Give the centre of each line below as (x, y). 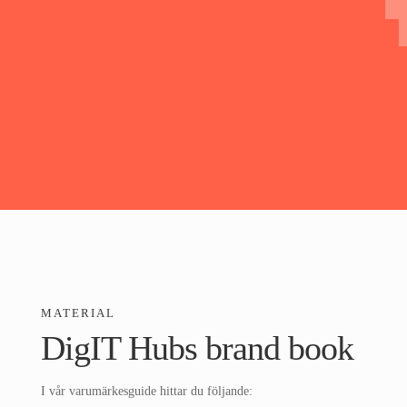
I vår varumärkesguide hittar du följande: (146, 391)
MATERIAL (78, 313)
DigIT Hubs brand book (197, 348)
